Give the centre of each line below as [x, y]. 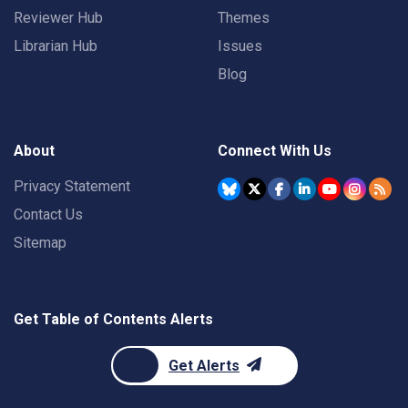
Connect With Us [275, 151]
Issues [240, 46]
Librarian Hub [56, 46]
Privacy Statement [72, 186]
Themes [244, 18]
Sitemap [40, 243]
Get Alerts [204, 366]
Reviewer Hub [58, 18]
